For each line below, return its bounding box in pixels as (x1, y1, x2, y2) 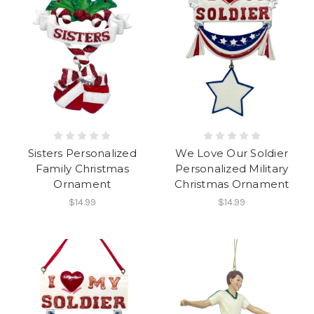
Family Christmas (35, 161, 129, 175)
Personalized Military (175, 161, 289, 175)
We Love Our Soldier (175, 146, 289, 160)
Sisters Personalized (27, 146, 137, 160)
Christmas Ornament (175, 177, 289, 191)
